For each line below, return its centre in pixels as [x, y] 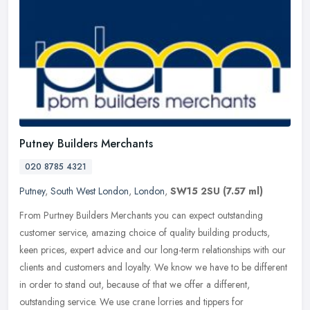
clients [31, 267]
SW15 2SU [195, 191]
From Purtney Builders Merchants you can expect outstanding [141, 215]
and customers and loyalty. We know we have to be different [167, 267]
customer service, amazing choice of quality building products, [145, 232]
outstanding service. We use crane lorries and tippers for [131, 301]
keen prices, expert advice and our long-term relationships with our [153, 249]
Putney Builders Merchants [86, 143]
